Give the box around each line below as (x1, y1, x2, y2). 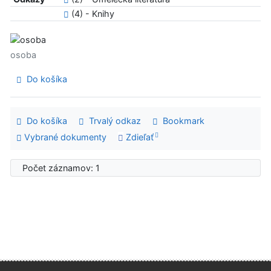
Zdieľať (123, 131, 154, 142)
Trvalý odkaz (83, 115, 141, 126)
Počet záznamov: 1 (22, 162, 105, 173)
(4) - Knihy (68, 8, 114, 19)
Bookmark (157, 115, 204, 126)
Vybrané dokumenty (21, 131, 106, 142)
